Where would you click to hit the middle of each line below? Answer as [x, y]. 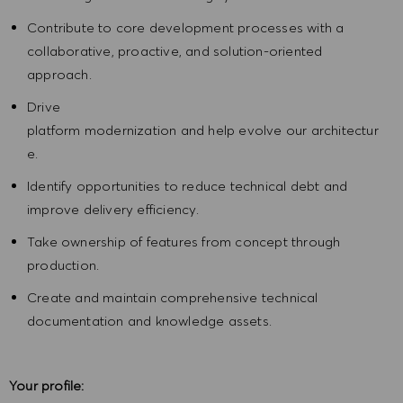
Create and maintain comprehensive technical [173, 298]
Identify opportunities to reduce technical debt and [188, 186]
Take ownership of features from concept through [184, 242]
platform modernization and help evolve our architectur [203, 130]
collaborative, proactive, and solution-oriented [175, 51]
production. [63, 265]
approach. [59, 75]
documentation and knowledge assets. [149, 321]
